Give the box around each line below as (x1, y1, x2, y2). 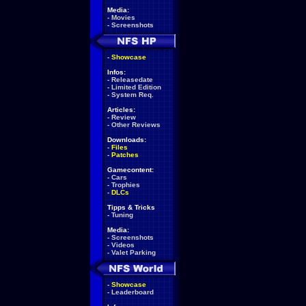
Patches (111, 151, 139, 158)
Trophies (111, 181, 140, 189)
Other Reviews (111, 121, 161, 128)
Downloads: (107, 136, 146, 143)
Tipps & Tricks (107, 204, 155, 211)
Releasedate (111, 76, 153, 83)
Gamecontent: (107, 166, 154, 173)
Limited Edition (111, 83, 161, 91)
